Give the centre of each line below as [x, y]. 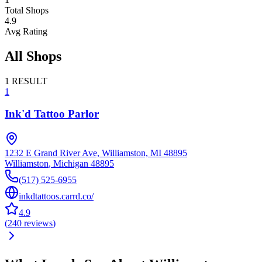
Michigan [71, 164]
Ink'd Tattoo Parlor [52, 114]
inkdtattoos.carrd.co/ [56, 196]
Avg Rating [26, 31]
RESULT [30, 81]
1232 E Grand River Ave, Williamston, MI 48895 [96, 153]
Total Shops [27, 10]
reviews [38, 223]
